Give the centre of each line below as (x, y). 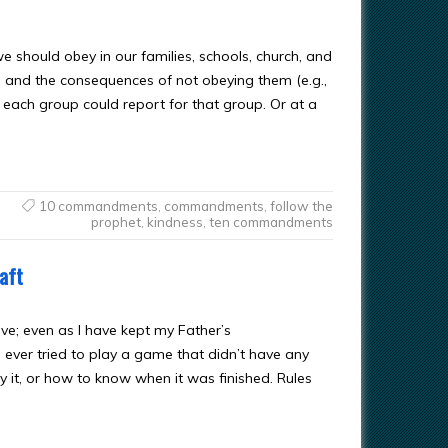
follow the (301, 206)
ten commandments (270, 222)
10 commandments (98, 206)
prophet (115, 222)
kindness (174, 222)
